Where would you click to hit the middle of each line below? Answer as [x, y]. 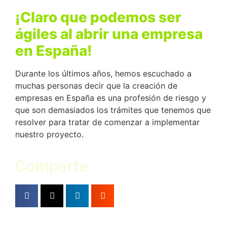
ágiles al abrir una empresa [109, 34]
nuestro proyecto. [49, 135]
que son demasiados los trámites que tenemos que [113, 110]
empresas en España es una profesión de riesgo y [111, 98]
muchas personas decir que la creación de [96, 86]
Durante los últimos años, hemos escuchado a [103, 74]
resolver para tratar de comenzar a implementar [107, 122]
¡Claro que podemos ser [98, 17]
